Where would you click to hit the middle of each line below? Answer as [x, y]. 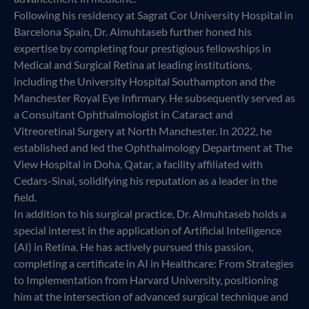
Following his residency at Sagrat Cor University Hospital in [153, 14]
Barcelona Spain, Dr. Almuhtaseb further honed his [133, 31]
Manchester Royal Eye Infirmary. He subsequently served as [154, 97]
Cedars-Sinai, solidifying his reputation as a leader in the [146, 180]
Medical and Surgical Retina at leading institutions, [133, 64]
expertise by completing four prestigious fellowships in [142, 48]
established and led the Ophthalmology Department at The [153, 147]
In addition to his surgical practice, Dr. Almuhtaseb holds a [150, 213]
